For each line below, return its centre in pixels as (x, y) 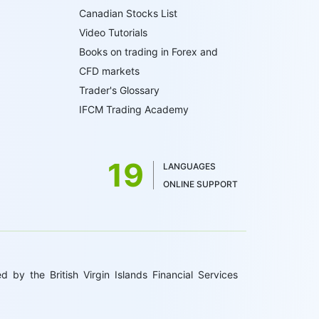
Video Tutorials (113, 32)
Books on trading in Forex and (148, 52)
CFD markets (109, 71)
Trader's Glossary (119, 90)
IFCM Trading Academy (134, 109)
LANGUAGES (189, 166)
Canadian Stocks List (128, 13)
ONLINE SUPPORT (200, 184)
